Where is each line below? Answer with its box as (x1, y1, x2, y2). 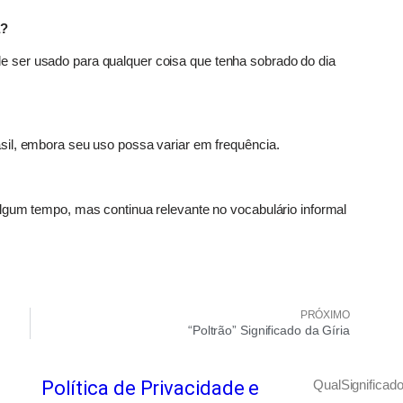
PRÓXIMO (300, 309, 350, 322)
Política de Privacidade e (40, 377, 260, 400)
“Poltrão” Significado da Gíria (187, 323, 350, 338)
